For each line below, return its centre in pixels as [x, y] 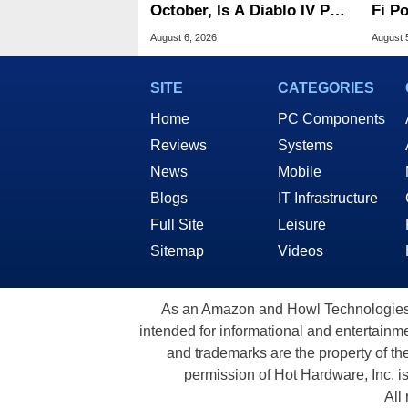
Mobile [300, 172]
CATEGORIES [326, 88]
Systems [306, 146]
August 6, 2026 [184, 38]
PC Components [331, 119]
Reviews [178, 146]
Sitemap [177, 251]
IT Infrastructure [328, 199]
